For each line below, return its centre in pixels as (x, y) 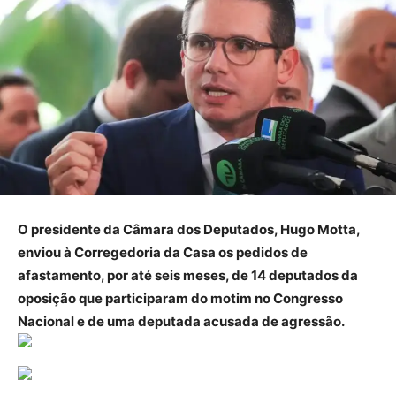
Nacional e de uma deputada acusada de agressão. (181, 322)
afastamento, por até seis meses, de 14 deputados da (188, 276)
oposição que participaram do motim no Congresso (180, 299)
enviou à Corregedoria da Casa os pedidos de (163, 253)
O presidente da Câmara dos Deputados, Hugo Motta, (189, 230)
